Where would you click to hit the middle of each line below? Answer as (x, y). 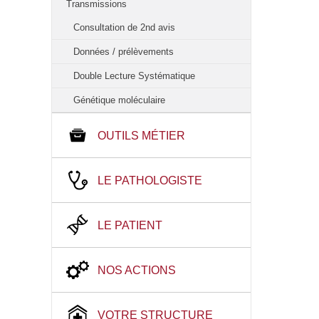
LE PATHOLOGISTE (150, 181)
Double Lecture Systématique (134, 76)
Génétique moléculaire (119, 100)
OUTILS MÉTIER (141, 136)
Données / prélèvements (124, 52)
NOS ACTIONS (137, 270)
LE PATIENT (130, 225)
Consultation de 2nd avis (124, 27)
